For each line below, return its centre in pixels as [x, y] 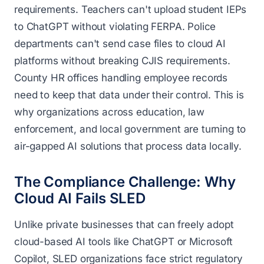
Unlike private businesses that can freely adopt [124, 225]
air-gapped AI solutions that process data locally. [128, 146]
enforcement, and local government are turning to [130, 129]
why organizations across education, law [109, 112]
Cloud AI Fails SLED [80, 198]
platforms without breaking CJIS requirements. [122, 61]
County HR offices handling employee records [121, 78]
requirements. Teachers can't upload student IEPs [131, 9]
